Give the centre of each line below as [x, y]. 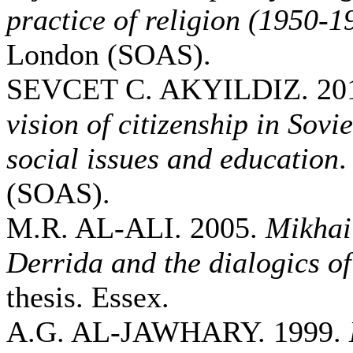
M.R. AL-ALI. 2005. [136, 228]
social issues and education [173, 158]
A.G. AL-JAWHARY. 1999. [178, 332]
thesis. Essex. [88, 297]
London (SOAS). [109, 54]
